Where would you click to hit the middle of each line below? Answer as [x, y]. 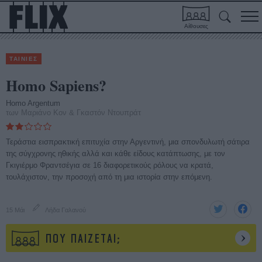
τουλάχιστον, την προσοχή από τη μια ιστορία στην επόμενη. [109, 177]
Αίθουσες [196, 26]
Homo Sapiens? [56, 85]
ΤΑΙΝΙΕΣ [24, 59]
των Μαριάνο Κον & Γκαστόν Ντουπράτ [73, 113]
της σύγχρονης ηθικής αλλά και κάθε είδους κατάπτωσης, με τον [116, 154]
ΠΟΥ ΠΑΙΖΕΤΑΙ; [83, 239]
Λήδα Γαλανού [65, 210]
